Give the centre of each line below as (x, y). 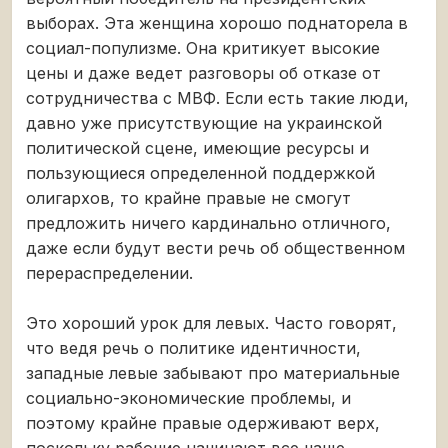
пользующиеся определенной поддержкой (200, 172)
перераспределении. (109, 272)
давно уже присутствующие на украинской (204, 122)
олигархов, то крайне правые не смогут (188, 197)
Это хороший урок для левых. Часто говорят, (211, 322)
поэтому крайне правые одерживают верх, (203, 422)
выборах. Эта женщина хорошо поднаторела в (217, 22)
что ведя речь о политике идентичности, (193, 347)
